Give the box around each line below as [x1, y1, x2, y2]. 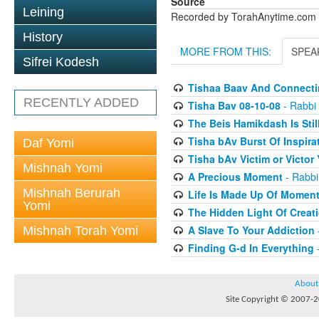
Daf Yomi [23, 136, 74, 150]
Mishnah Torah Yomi [23, 224, 138, 238]
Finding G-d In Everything [187, 241, 314, 255]
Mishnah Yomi [23, 161, 103, 175]
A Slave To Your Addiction [187, 223, 315, 237]
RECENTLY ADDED [23, 95, 139, 110]
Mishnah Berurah [23, 186, 120, 200]
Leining [23, 5, 64, 19]
